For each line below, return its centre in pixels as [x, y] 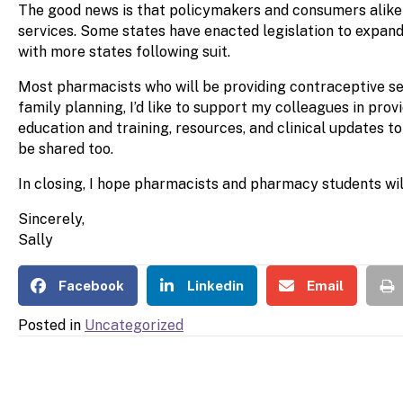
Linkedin [215, 285]
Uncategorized [134, 325]
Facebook [91, 285]
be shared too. [66, 148]
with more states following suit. [124, 51]
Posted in [51, 325]
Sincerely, [51, 219]
